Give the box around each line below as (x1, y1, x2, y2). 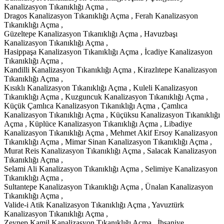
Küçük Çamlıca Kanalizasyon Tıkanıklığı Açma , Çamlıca (4, 101, 187, 110)
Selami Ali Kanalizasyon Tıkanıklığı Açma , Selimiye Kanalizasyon (4, 164, 217, 173)
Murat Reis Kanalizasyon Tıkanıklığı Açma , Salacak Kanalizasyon (4, 146, 216, 155)
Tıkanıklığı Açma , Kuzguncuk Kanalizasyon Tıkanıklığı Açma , (4, 92, 208, 101)
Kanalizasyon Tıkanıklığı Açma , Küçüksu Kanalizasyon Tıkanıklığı (4, 110, 220, 119)
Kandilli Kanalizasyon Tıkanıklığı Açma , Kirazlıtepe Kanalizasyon (4, 65, 217, 74)
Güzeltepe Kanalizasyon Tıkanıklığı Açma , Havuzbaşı (4, 29, 177, 38)
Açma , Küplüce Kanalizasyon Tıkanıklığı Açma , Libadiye (4, 119, 192, 128)
